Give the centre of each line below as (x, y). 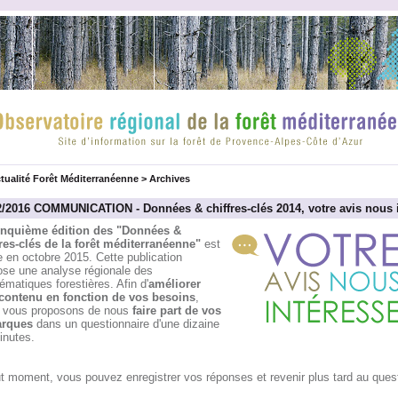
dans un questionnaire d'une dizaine (127, 324)
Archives (169, 179)
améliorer (174, 284)
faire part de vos (176, 310)
